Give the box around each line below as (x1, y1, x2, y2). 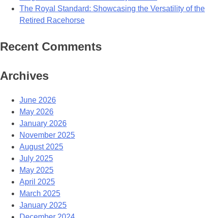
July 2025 (19, 154, 53, 163)
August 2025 (19, 143, 63, 151)
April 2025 (19, 178, 55, 186)
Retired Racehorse (19, 16, 85, 25)
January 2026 (19, 119, 67, 128)
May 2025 (19, 166, 54, 175)
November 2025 (19, 131, 75, 140)
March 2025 (19, 189, 60, 198)
